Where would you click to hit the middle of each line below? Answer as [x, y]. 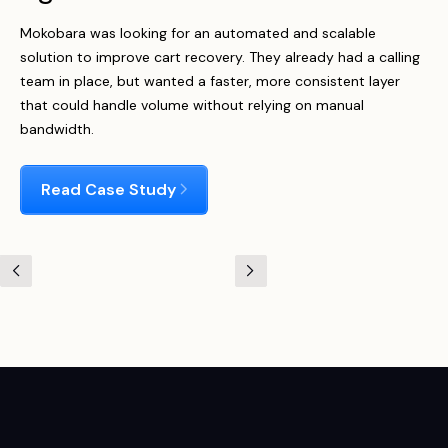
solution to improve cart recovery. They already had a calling [220, 57]
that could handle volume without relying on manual [192, 105]
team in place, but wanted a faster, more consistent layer [210, 81]
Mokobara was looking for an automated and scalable [198, 33]
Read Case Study [108, 189]
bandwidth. [57, 129]
